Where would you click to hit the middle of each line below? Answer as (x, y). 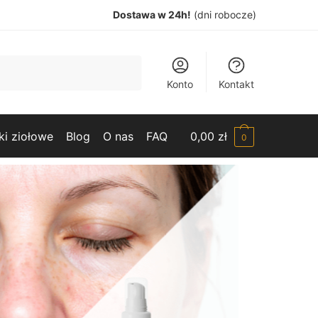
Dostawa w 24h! (152, 15)
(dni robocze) (224, 15)
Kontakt (237, 84)
